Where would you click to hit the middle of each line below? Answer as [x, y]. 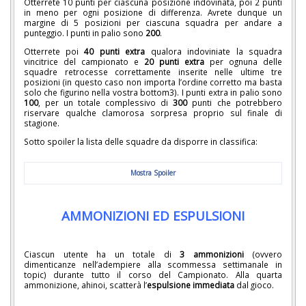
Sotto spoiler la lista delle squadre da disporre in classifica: [141, 141]
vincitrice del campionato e [84, 61]
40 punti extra [114, 51]
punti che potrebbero [235, 102]
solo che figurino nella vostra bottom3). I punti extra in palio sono [153, 92]
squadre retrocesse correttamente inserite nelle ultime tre [153, 71]
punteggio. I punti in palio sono [85, 33]
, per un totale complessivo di [106, 102]
